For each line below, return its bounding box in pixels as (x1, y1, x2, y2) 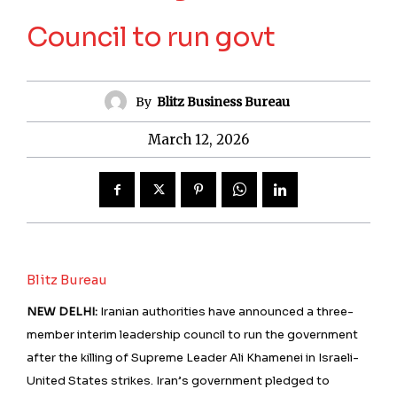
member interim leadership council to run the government (27, 327, 358, 343)
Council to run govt (27, 20, 275, 55)
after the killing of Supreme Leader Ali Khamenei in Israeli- (27, 350, 359, 366)
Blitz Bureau (27, 271, 107, 289)
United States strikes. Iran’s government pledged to (27, 373, 330, 389)
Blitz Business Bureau (157, 93, 290, 110)
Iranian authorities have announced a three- (97, 304, 354, 320)
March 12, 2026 (148, 131, 249, 149)
